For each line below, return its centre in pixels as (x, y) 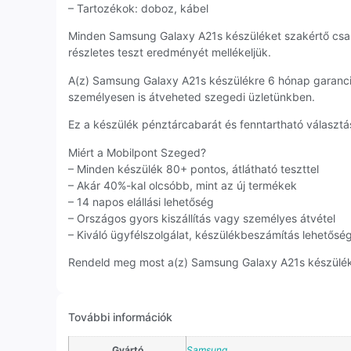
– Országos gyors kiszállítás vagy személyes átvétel (202, 218)
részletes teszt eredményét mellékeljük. (170, 52)
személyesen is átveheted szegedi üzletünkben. (192, 96)
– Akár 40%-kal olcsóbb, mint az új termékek (183, 185)
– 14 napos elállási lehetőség (141, 201)
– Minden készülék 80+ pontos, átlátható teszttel (194, 168)
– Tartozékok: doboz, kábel (138, 9)
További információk (120, 317)
